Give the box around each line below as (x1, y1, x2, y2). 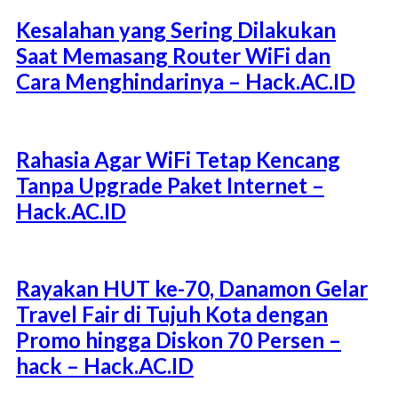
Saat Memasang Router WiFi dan (16, 42, 330, 68)
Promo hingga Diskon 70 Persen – (16, 327, 341, 354)
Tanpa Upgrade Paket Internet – (16, 171, 324, 198)
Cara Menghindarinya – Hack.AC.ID (16, 68, 355, 94)
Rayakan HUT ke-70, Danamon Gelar (16, 275, 368, 302)
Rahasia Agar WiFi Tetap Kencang (16, 146, 340, 172)
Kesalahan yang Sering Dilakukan (16, 16, 336, 43)
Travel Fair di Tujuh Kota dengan (16, 301, 328, 328)
